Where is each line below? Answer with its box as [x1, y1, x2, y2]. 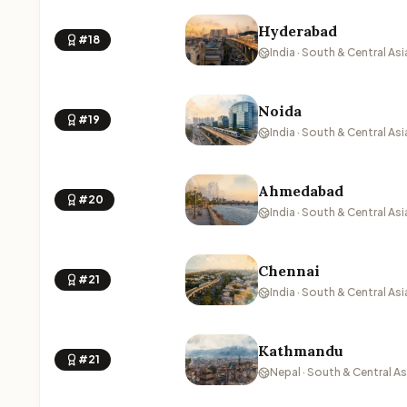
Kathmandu [258, 342, 343, 360]
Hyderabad [258, 22, 337, 40]
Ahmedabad [258, 182, 343, 200]
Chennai [258, 262, 320, 280]
